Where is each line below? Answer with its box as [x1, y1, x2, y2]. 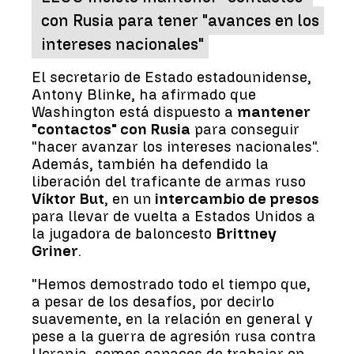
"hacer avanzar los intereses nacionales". [32, 137, 319, 156]
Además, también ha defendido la [32, 154, 269, 173]
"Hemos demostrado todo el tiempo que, [32, 274, 311, 293]
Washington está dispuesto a [32, 102, 237, 121]
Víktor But [32, 189, 104, 208]
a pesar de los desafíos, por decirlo [32, 292, 274, 311]
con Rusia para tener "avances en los [41, 10, 319, 30]
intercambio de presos [152, 189, 319, 208]
